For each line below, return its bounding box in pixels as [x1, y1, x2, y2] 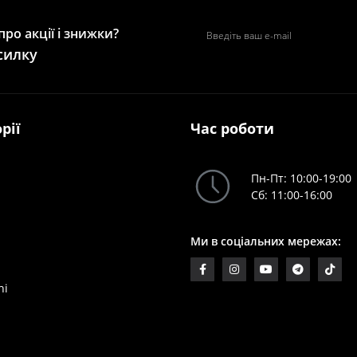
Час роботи [190, 119, 274, 138]
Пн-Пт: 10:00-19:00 [251, 171, 351, 186]
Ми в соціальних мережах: [190, 233, 341, 249]
